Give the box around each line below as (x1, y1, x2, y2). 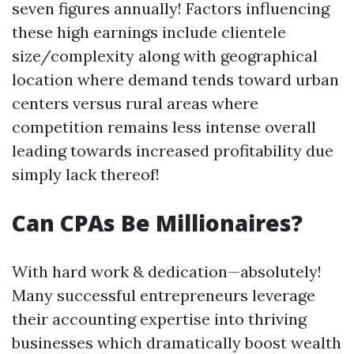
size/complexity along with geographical (12, 46, 318, 66)
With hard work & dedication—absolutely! (12, 262, 322, 281)
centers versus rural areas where (12, 93, 258, 113)
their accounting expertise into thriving (12, 309, 307, 329)
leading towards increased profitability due (12, 141, 333, 160)
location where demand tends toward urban (12, 70, 339, 89)
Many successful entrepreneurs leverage (12, 285, 315, 305)
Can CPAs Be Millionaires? (12, 208, 303, 238)
